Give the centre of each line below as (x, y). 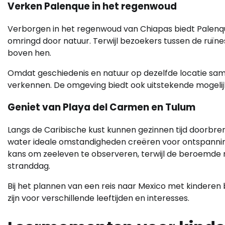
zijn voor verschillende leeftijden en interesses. (98, 198)
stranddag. (29, 166)
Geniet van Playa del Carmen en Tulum (101, 107)
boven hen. (29, 53)
